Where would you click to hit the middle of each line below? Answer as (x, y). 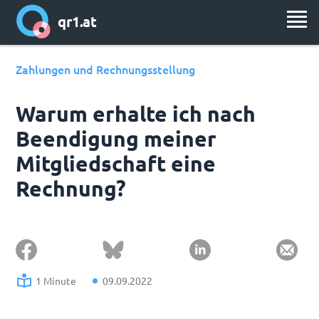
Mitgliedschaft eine (116, 163)
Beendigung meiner (116, 138)
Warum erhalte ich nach (136, 114)
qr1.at (77, 22)
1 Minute (56, 281)
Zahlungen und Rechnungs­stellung (106, 69)
